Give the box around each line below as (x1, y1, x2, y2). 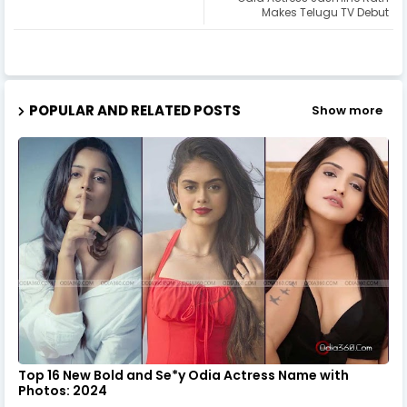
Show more (312, 102, 382, 120)
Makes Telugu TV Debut (262, 4, 389, 20)
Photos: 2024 (18, 381, 107, 400)
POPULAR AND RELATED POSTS (29, 100, 241, 120)
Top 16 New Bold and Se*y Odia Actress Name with (18, 365, 349, 384)
